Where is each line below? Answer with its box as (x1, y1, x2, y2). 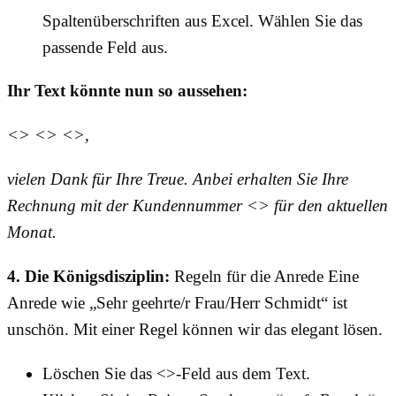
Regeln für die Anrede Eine (170, 267, 359, 286)
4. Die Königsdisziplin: (7, 267, 170, 286)
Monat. (7, 223, 57, 242)
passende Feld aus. (42, 38, 168, 57)
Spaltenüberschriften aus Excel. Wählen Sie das (42, 11, 362, 31)
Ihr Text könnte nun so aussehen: (7, 81, 247, 101)
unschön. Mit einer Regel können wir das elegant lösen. (7, 320, 383, 339)
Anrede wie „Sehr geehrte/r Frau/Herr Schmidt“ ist (7, 293, 347, 313)
